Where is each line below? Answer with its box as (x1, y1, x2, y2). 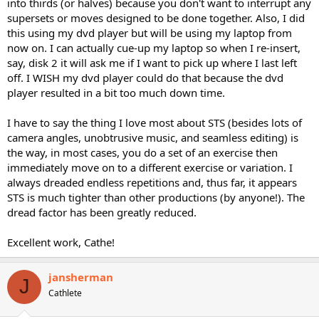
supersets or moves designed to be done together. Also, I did (7, 10, 305, 25)
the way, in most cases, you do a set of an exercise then (7, 145, 278, 159)
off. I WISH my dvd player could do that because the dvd (7, 70, 283, 85)
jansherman (48, 269, 113, 284)
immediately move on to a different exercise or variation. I (7, 159, 293, 174)
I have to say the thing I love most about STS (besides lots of (7, 115, 302, 130)
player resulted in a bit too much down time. (7, 85, 225, 100)
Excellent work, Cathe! (7, 234, 115, 249)
